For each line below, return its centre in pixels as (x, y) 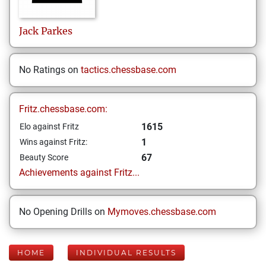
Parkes (57, 31)
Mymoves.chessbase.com (162, 212)
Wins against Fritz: (53, 142)
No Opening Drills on (63, 212)
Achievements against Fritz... (79, 172)
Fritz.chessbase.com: (63, 109)
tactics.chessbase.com (129, 70)
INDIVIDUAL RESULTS (126, 253)
